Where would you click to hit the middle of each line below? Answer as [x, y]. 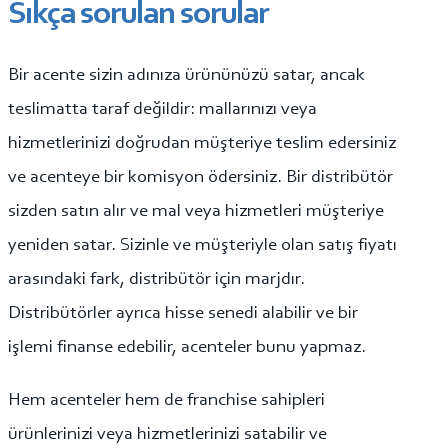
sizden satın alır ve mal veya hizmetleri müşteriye [196, 211]
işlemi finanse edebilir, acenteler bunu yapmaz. [187, 347]
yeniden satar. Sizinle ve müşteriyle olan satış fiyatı [202, 245]
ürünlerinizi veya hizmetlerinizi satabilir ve [167, 434]
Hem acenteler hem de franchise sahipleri [166, 400]
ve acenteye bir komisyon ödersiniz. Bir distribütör [200, 177]
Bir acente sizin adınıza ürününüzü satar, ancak [186, 75]
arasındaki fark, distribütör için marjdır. [156, 279]
